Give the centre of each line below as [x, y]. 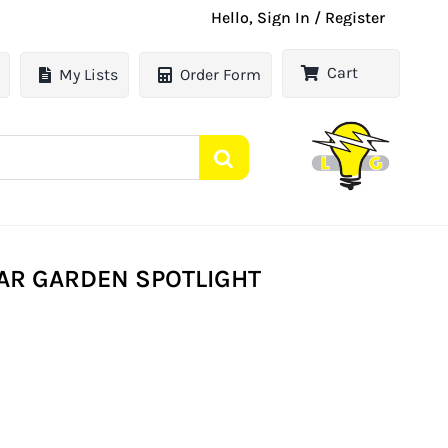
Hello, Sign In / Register [298, 17]
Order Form [221, 75]
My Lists [89, 75]
